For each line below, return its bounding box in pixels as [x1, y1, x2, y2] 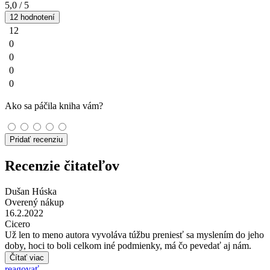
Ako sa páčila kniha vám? [5, 100, 103, 111]
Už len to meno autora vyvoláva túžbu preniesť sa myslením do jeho [5, 229, 264, 240]
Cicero [5, 218, 30, 229]
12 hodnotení [10, 12, 55, 22]
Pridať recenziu [10, 134, 63, 144]
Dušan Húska [5, 186, 57, 196]
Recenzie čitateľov [5, 157, 119, 174]
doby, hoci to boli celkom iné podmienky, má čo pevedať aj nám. [5, 240, 251, 251]
